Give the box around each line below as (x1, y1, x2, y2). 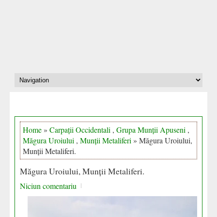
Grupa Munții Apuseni (116, 124, 186, 135)
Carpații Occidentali (49, 124, 110, 135)
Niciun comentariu (20, 181, 77, 191)
